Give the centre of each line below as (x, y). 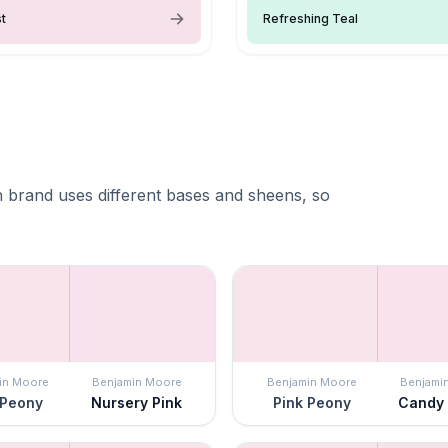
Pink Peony (311, 402)
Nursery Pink (136, 402)
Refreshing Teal (310, 18)
